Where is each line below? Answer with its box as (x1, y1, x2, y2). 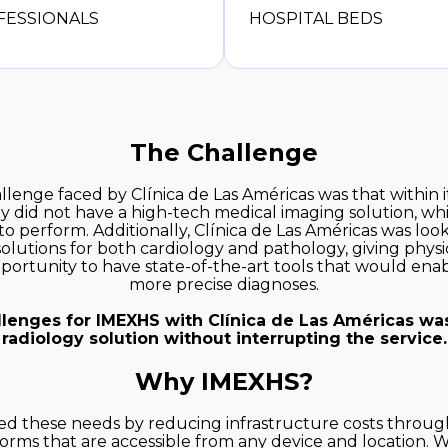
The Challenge (130, 137, 318, 167)
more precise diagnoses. (129, 274, 319, 294)
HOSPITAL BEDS (249, 9, 383, 28)
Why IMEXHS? (135, 366, 313, 396)
